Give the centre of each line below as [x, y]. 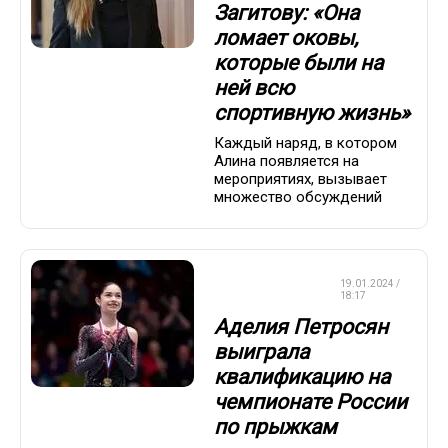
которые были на [298, 62]
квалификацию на [302, 376]
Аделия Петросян [301, 326]
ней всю [254, 87]
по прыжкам [275, 426]
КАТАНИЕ [244, 296]
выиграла [261, 351]
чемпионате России [310, 401]
